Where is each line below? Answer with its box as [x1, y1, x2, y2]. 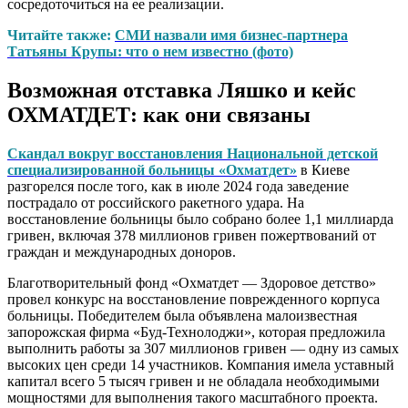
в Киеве [297, 162, 350, 178]
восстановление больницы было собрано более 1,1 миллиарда [7, 211, 393, 228]
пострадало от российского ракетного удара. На [7, 195, 304, 211]
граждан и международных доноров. [7, 244, 236, 260]
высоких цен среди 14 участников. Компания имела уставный [7, 357, 394, 373]
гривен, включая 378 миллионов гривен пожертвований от [7, 228, 376, 244]
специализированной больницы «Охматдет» [7, 162, 297, 178]
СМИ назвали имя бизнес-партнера [115, 27, 348, 44]
